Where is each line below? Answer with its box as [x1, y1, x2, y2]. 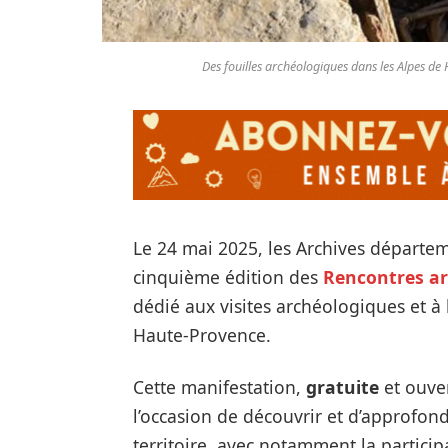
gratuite [305, 374, 379, 399]
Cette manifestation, [132, 374, 306, 399]
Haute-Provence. [132, 323, 271, 348]
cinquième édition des [132, 265, 323, 290]
